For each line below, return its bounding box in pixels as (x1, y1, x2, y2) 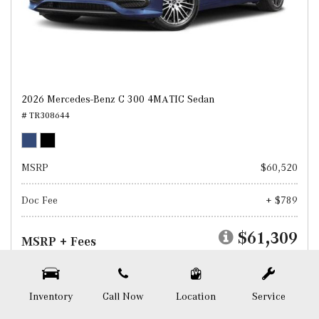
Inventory (28, 291, 73, 302)
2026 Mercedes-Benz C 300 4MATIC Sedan (21, 93, 214, 105)
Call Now (103, 291, 144, 302)
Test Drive (137, 273, 182, 283)
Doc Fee (21, 194, 58, 206)
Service (251, 291, 286, 302)
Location (176, 291, 216, 302)
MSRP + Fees (21, 234, 96, 249)
